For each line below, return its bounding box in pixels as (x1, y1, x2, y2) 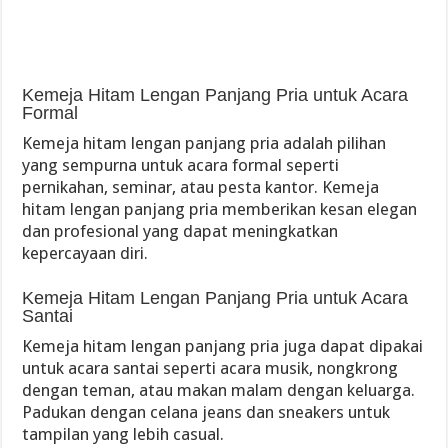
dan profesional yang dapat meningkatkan (22, 221, 339, 241)
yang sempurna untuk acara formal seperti (22, 155, 340, 175)
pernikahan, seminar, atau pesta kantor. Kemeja (22, 177, 380, 197)
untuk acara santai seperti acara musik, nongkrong (22, 358, 399, 378)
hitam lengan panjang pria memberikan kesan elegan (22, 199, 418, 219)
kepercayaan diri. (22, 243, 149, 263)
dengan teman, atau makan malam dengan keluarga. (22, 380, 416, 400)
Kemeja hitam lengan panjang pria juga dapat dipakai (22, 336, 424, 356)
